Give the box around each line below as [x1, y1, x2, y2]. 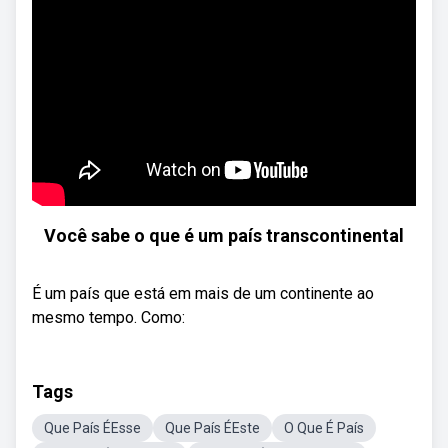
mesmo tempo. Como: [32, 308, 185, 327]
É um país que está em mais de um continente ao [32, 284, 374, 303]
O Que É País [284, 420, 364, 436]
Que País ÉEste [165, 420, 260, 436]
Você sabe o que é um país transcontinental [44, 225, 404, 246]
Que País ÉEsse [44, 420, 141, 436]
